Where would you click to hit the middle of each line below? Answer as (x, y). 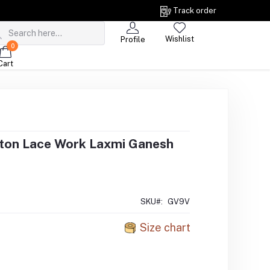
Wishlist (179, 39)
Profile (133, 39)
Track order (195, 11)
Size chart (165, 227)
